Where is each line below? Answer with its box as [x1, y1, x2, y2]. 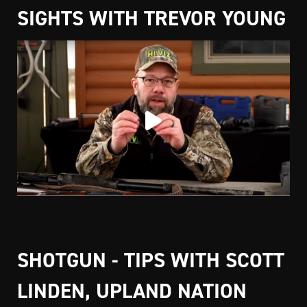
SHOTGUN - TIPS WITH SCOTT [17, 247, 284, 274]
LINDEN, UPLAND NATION [17, 278, 247, 305]
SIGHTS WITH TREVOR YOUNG [17, 4, 286, 32]
